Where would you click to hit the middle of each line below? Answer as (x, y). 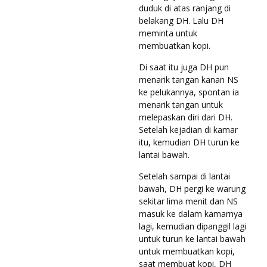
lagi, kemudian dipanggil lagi (193, 226)
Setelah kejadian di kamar (188, 129)
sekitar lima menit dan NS (188, 201)
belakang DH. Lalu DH (181, 20)
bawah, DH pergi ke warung (192, 188)
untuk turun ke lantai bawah (192, 238)
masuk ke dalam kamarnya (191, 213)
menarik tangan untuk (181, 104)
